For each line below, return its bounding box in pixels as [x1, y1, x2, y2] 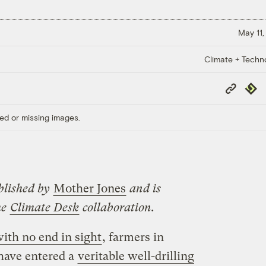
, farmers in [102, 230, 164, 244]
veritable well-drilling [77, 249, 194, 263]
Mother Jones [53, 181, 126, 195]
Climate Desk [9, 200, 79, 214]
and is [126, 181, 161, 195]
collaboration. [79, 200, 154, 214]
